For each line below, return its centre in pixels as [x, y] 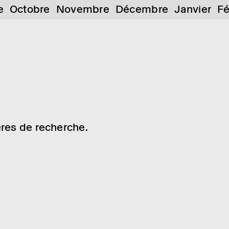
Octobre [30, 9]
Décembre [142, 9]
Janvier [193, 9]
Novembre [83, 9]
